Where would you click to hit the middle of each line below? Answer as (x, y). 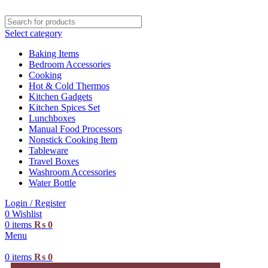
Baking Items (54, 54)
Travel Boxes (54, 161)
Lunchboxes (52, 118)
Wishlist (27, 214)
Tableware (48, 150)
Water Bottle (52, 183)
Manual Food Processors (75, 129)
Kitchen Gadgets (60, 97)
